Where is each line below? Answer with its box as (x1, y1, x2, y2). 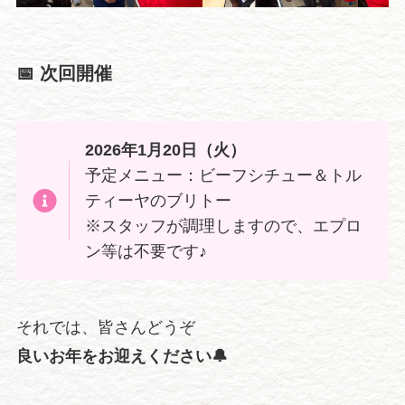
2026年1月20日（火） (85, 140, 247, 159)
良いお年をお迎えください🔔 (15, 346, 228, 365)
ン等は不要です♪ (85, 241, 208, 260)
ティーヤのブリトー (85, 191, 232, 210)
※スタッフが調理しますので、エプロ (85, 216, 363, 235)
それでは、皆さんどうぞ (15, 317, 195, 336)
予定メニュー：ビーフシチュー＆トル (85, 165, 363, 184)
